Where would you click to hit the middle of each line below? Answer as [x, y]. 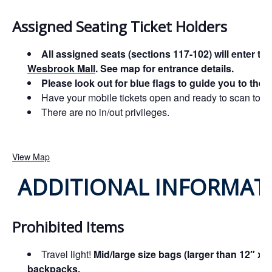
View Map [31, 157]
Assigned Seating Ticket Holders [120, 27]
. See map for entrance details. [165, 69]
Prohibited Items [68, 227]
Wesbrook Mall [61, 69]
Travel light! [67, 254]
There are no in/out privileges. [105, 112]
